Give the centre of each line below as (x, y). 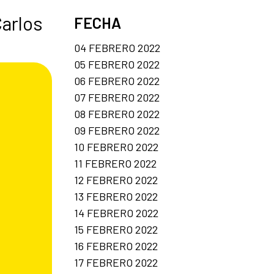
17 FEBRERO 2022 (116, 262)
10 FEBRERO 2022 (116, 146)
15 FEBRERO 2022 (116, 229)
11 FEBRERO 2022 (115, 163)
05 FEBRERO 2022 (117, 64)
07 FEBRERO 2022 (117, 97)
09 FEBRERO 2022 (117, 130)
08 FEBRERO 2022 (117, 113)
